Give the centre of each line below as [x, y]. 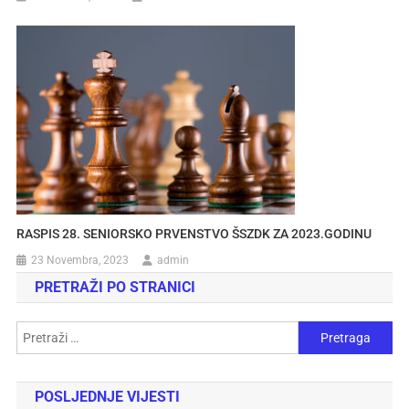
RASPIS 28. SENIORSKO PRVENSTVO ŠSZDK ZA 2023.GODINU [194, 234]
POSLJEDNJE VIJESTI [107, 397]
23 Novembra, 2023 [80, 261]
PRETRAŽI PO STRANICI [115, 288]
